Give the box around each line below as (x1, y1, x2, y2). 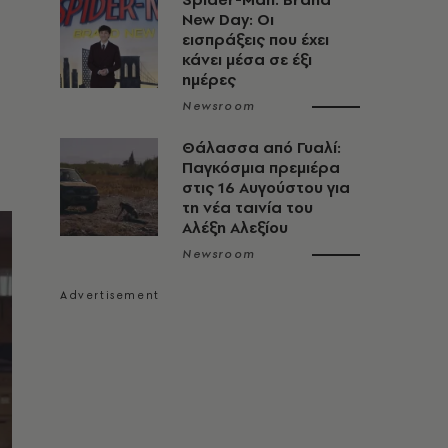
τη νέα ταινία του (182, 197, 313, 218)
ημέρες (182, 69, 236, 90)
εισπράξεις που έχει (182, 29, 329, 50)
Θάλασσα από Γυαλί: (182, 137, 341, 158)
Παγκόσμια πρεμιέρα (182, 157, 340, 178)
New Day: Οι (182, 9, 274, 30)
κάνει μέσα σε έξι (182, 49, 312, 70)
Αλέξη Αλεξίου (182, 217, 288, 238)
